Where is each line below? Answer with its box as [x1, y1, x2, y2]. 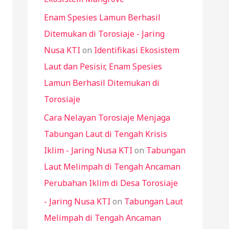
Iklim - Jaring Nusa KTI [44, 144, 132, 156]
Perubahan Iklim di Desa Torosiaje [44, 177, 178, 189]
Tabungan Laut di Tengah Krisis [44, 128, 167, 140]
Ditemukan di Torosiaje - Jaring [44, 28, 165, 39]
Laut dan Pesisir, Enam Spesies [44, 60, 162, 72]
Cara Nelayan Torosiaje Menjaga [44, 111, 170, 123]
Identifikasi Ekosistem [94, 44, 179, 56]
